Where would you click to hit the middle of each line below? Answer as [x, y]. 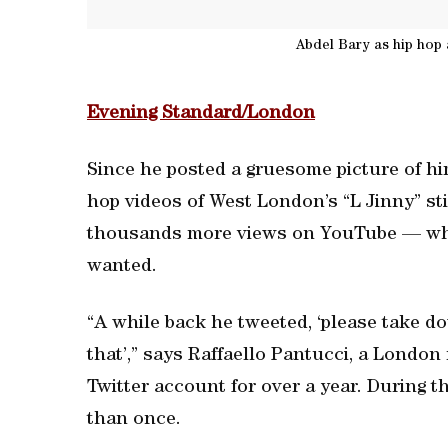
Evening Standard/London [201, 114]
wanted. [122, 267]
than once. [134, 420]
